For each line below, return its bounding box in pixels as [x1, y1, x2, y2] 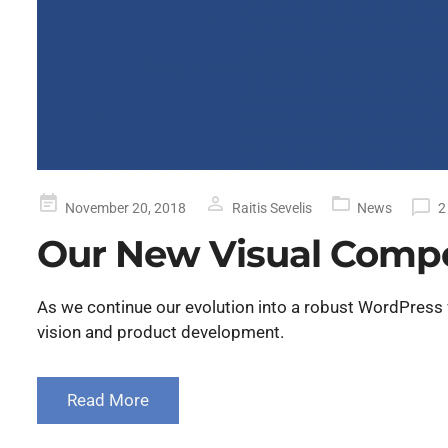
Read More [67, 389, 149, 410]
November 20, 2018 [65, 199, 186, 216]
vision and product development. [37, 321, 284, 342]
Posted [37, 193, 81, 210]
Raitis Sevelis [232, 199, 312, 216]
